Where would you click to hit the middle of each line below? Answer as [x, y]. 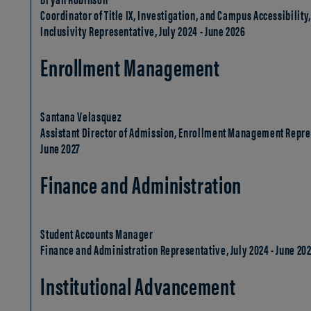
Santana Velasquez [81, 116]
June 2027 [61, 148]
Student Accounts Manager [97, 234]
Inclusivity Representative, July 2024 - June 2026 [143, 31]
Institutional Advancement [138, 285]
